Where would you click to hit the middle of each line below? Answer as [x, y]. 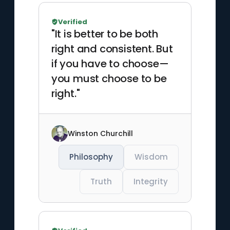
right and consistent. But [112, 49]
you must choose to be [109, 79]
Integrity [151, 181]
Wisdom [151, 157]
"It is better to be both [104, 34]
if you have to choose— [110, 64]
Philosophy [91, 157]
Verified [72, 22]
